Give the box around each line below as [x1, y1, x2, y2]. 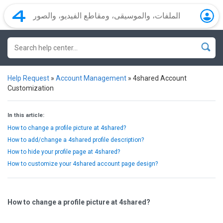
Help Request [7, 74, 49, 82]
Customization [7, 84, 54, 92]
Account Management [56, 74, 126, 82]
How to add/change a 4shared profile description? [7, 136, 144, 143]
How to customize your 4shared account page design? [7, 160, 158, 167]
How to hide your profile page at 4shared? [7, 148, 120, 155]
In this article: [7, 112, 44, 118]
